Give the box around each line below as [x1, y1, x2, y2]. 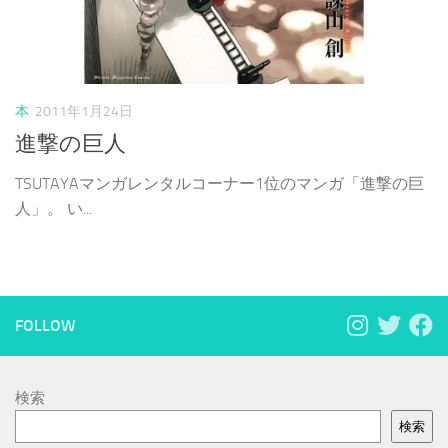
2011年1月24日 [35, 103, 133, 120]
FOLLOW [15, 316, 76, 336]
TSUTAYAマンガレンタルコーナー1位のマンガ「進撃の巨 [15, 174, 424, 194]
